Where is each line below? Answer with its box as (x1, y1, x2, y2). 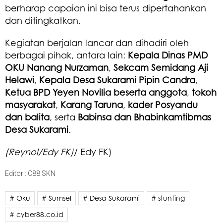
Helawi (5, 74, 34, 85)
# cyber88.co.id (9, 210, 63, 219)
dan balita (5, 111, 50, 122)
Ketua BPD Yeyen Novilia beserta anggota (5, 86, 187, 98)
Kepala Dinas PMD (128, 49, 208, 60)
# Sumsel (42, 193, 71, 202)
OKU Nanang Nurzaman (5, 61, 109, 73)
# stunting (151, 193, 185, 202)
